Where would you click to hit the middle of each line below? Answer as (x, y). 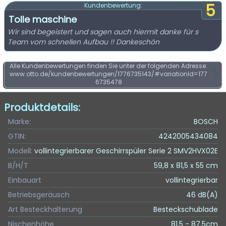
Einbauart (25, 180)
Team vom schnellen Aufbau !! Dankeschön (83, 42)
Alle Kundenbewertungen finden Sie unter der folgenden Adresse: (108, 66)
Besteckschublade (186, 209)
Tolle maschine (43, 19)
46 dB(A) (202, 195)
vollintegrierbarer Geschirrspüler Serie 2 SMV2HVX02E (126, 151)
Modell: (20, 151)
